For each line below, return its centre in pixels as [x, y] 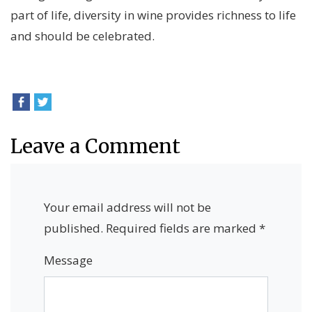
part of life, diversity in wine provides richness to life [153, 15]
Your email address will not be [127, 208]
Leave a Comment [95, 147]
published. [73, 228]
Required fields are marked [182, 228]
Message [68, 260]
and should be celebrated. [83, 36]
